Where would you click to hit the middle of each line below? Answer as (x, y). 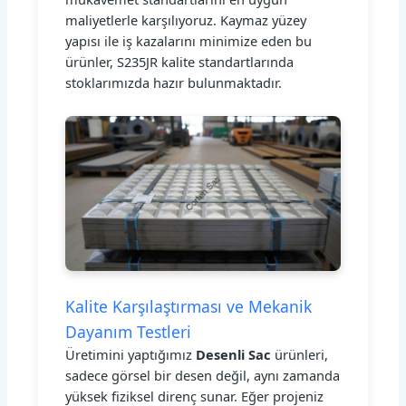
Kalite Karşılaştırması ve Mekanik (189, 307)
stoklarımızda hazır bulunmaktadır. (174, 83)
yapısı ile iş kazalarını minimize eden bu (189, 41)
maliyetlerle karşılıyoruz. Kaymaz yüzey (186, 20)
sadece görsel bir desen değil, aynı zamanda (203, 376)
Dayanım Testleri (129, 332)
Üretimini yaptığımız (131, 355)
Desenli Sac (234, 355)
